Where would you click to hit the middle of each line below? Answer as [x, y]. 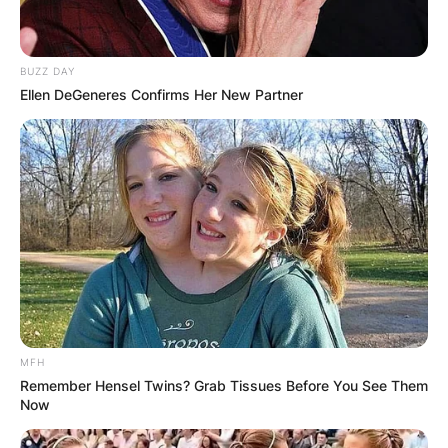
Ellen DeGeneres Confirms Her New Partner [161, 94]
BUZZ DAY [47, 70]
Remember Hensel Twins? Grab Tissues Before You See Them [224, 386]
